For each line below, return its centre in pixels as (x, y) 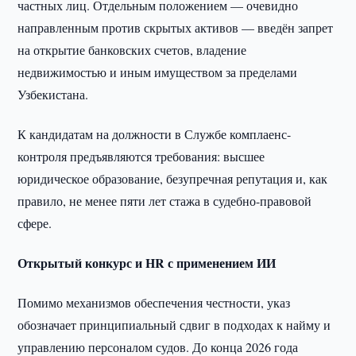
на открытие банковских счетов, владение (132, 50)
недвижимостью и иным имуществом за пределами (158, 72)
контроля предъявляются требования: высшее (141, 156)
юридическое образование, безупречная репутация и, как (173, 178)
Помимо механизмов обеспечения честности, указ (154, 302)
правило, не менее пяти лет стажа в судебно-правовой (165, 201)
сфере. (35, 223)
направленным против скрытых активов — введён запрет (176, 27)
